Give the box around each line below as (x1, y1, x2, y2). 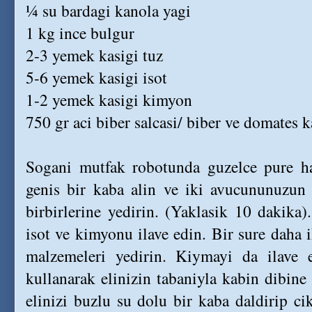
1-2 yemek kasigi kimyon (26, 88, 192, 111)
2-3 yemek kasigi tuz (26, 44, 163, 66)
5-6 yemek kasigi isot (26, 66, 167, 88)
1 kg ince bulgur (26, 22, 134, 44)
